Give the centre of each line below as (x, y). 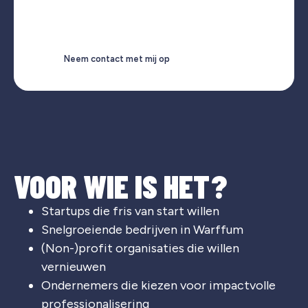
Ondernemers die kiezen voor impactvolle (158, 286)
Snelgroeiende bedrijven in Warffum (142, 230)
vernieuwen (74, 267)
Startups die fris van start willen (130, 211)
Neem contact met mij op (117, 59)
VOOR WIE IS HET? (120, 186)
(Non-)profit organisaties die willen (140, 249)
